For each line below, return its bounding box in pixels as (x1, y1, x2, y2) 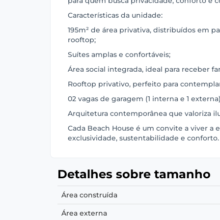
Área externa (61, 209, 107, 218)
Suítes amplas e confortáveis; (68, 50, 170, 59)
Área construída (61, 191, 117, 199)
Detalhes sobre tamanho (57, 167, 211, 181)
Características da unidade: (68, 11, 163, 20)
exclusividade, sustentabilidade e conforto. (68, 134, 219, 142)
